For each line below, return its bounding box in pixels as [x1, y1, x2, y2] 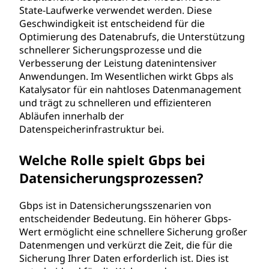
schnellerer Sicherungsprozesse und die [19, 43, 202, 56]
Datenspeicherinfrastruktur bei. [19, 122, 164, 136]
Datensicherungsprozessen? [19, 169, 204, 187]
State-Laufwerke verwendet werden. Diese [19, 4, 212, 17]
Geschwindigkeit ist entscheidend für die [19, 17, 205, 30]
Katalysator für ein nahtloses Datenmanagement [19, 83, 241, 96]
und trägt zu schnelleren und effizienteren [19, 96, 211, 109]
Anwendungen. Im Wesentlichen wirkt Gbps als [19, 70, 234, 83]
